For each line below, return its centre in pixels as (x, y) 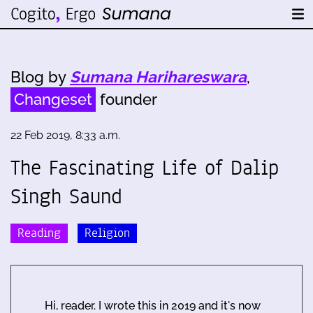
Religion (107, 233)
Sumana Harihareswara (158, 77)
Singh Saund (66, 196)
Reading (39, 233)
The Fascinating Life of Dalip (145, 168)
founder (126, 99)
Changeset (53, 99)
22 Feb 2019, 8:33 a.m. (65, 135)
